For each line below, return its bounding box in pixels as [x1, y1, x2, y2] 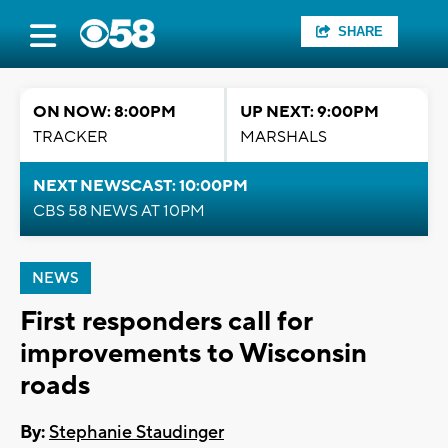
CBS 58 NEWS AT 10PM [33, 201, 205, 221]
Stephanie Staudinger [49, 421, 224, 445]
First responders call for [20, 304, 312, 339]
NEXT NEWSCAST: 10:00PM [33, 176, 248, 196]
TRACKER [33, 127, 108, 147]
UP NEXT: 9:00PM [240, 102, 379, 122]
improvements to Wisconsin [20, 336, 367, 371]
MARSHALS [240, 127, 327, 147]
